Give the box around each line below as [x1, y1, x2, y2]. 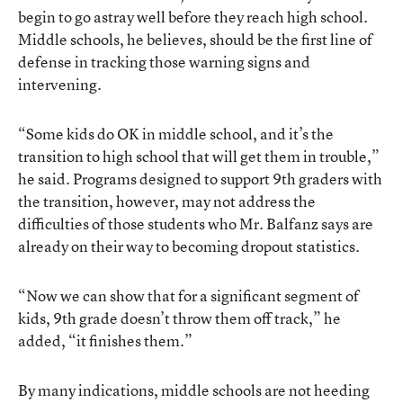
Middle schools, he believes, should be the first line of [18, 28, 372, 49]
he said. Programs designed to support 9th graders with [18, 167, 382, 189]
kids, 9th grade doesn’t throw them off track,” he [18, 307, 341, 328]
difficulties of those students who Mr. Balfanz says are [18, 212, 373, 234]
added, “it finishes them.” [18, 329, 193, 351]
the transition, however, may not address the [18, 190, 316, 211]
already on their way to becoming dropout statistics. [18, 235, 360, 256]
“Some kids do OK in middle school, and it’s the [18, 122, 334, 144]
